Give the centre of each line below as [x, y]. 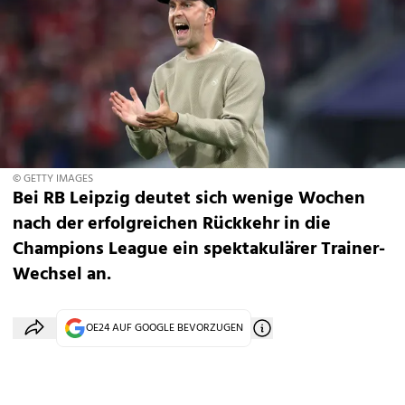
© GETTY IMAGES [53, 179]
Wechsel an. [62, 275]
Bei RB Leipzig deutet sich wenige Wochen [189, 199]
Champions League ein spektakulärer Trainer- [199, 250]
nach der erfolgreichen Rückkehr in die [172, 224]
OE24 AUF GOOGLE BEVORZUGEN [165, 328]
